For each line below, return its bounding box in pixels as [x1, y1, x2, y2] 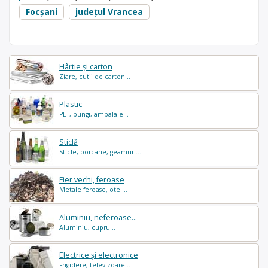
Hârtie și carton [59, 61, 112, 72]
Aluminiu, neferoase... [59, 212, 137, 223]
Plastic [59, 99, 82, 109]
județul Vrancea [75, 5, 143, 17]
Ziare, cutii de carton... [59, 72, 130, 81]
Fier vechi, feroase [59, 174, 124, 185]
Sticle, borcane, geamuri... [59, 147, 141, 156]
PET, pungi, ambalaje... [59, 109, 129, 118]
